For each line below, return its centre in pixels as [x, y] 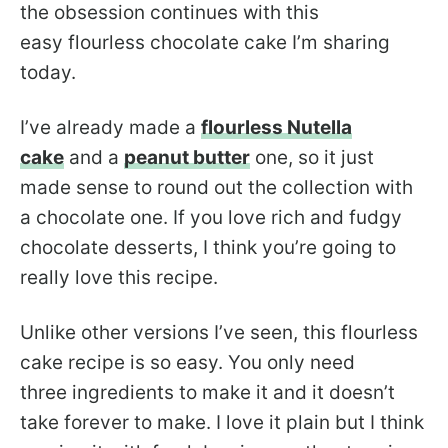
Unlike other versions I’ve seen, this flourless [219, 333]
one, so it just [312, 158]
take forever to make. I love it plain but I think [222, 423]
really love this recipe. [119, 278]
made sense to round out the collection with [216, 188]
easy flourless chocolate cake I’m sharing [205, 43]
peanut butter [187, 158]
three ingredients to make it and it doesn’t [207, 393]
